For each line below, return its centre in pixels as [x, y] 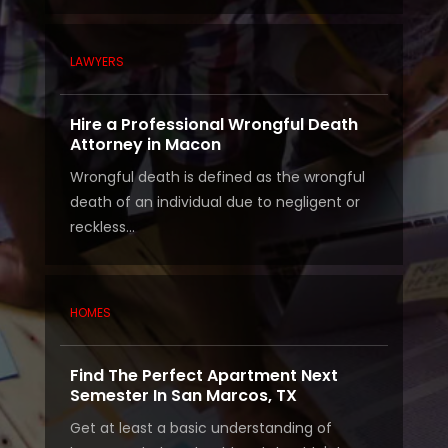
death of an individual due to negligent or [214, 202]
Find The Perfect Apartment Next [203, 376]
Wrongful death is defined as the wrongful [217, 177]
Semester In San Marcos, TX [183, 396]
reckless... [102, 227]
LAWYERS [96, 62]
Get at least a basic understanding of [200, 428]
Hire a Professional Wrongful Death [213, 125]
